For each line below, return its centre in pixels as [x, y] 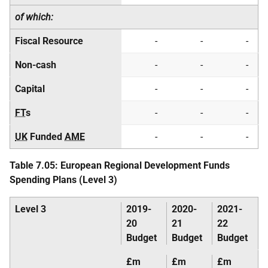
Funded [46, 137]
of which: [34, 17]
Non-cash [36, 65]
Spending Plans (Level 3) [63, 180]
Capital [30, 89]
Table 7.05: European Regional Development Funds [120, 165]
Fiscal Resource [49, 41]
